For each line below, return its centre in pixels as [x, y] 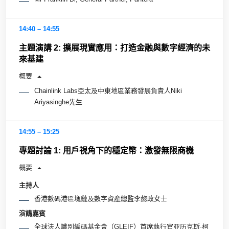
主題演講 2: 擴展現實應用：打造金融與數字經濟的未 [114, 48]
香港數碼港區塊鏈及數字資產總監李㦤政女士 [101, 199]
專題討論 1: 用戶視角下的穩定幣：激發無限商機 [106, 150]
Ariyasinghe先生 [58, 102]
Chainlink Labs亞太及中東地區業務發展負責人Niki [108, 90]
